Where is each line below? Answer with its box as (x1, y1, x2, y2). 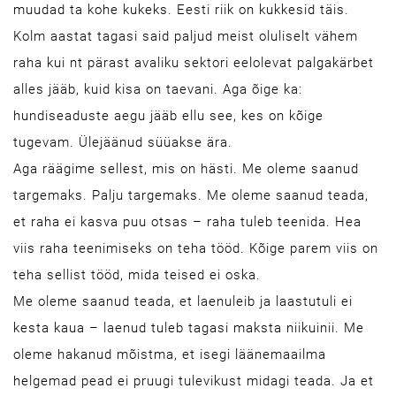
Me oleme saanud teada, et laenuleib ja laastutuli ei (13, 293, 353, 309)
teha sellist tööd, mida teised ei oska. (13, 267, 261, 283)
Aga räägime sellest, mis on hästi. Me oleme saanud (13, 161, 359, 177)
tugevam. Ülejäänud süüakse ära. (13, 134, 232, 150)
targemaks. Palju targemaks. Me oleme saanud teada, (13, 187, 369, 203)
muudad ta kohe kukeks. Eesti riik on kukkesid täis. (13, 2, 349, 18)
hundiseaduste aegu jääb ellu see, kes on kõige (13, 108, 324, 124)
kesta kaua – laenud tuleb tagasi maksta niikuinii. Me (13, 320, 364, 336)
